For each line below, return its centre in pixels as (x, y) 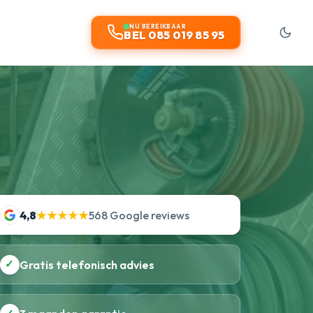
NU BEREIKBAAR (158, 27)
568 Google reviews (139, 215)
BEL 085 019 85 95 (174, 35)
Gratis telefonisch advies (87, 264)
